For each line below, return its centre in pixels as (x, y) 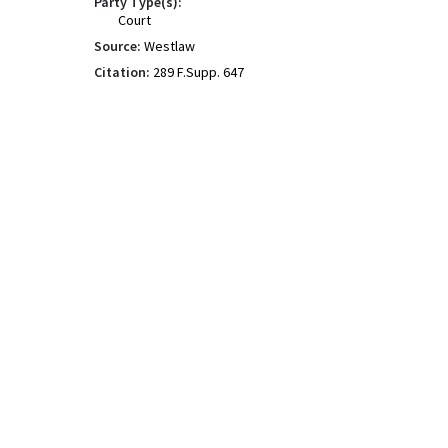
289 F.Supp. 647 (198, 72)
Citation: (122, 72)
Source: (117, 46)
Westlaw (169, 46)
